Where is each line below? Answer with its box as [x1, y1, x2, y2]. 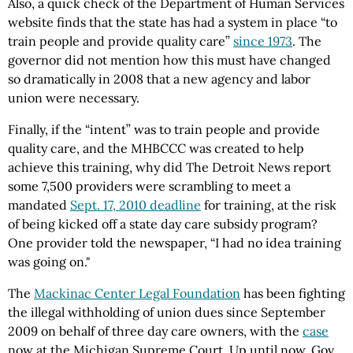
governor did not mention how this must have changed [8, 51, 331, 68]
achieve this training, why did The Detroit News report [8, 158, 331, 175]
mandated [8, 196, 70, 213]
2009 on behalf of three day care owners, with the [8, 322, 303, 339]
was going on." [8, 253, 91, 269]
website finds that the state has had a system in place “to [8, 13, 337, 30]
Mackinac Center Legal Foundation [34, 284, 240, 301]
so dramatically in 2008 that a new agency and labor [8, 70, 310, 87]
